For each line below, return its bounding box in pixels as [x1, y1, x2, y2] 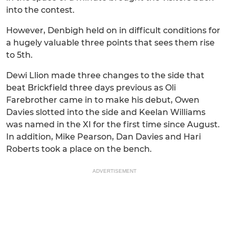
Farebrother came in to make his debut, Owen [6, 95, 199, 105]
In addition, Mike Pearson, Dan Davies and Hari [6, 132, 201, 142]
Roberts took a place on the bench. [6, 144, 152, 154]
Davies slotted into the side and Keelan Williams [6, 107, 205, 117]
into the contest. [6, 5, 75, 15]
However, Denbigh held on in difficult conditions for [6, 26, 220, 35]
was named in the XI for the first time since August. [6, 120, 220, 129]
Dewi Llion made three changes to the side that [6, 71, 204, 80]
